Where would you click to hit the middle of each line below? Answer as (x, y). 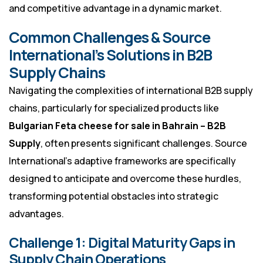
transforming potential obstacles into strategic (114, 196)
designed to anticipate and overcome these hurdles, (125, 179)
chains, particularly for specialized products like (114, 108)
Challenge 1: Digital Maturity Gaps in (122, 243)
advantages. (36, 214)
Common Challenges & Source (109, 38)
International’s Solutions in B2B (110, 55)
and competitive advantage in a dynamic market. (115, 9)
